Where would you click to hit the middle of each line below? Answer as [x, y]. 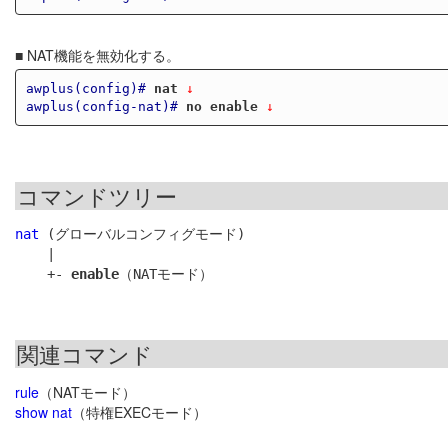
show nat [43, 412]
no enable [221, 106]
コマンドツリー [97, 196]
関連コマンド [85, 354]
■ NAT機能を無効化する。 [97, 55]
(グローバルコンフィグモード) [142, 234]
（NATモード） [87, 392]
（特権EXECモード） [139, 412]
